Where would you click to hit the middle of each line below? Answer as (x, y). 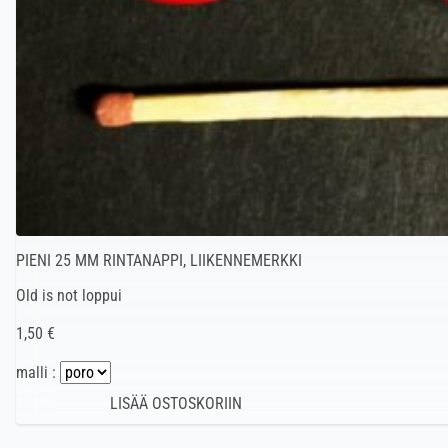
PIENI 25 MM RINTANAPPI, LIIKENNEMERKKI (159, 261)
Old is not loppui (69, 296)
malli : (38, 373)
